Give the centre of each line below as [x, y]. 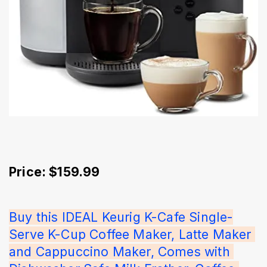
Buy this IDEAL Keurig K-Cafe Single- [121, 217]
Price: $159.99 [55, 172]
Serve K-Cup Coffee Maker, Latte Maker [132, 235]
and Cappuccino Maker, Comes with [121, 252]
